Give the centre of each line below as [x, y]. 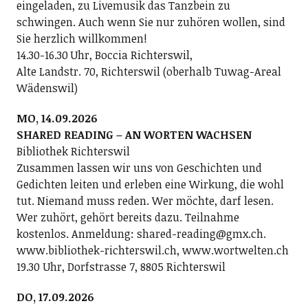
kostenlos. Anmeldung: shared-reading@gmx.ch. [141, 234]
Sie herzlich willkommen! [81, 38]
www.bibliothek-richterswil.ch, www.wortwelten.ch [152, 250]
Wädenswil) [47, 88]
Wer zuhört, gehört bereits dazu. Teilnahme [128, 217]
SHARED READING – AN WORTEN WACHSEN [134, 135]
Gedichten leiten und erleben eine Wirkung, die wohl [150, 184]
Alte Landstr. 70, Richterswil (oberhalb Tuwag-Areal [148, 71]
